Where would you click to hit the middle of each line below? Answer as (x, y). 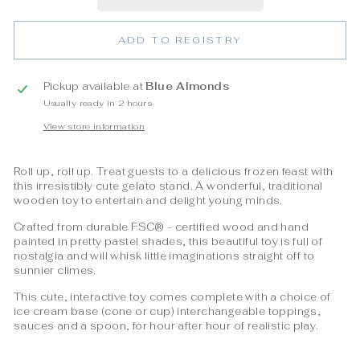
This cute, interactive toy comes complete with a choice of (172, 297)
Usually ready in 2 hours (97, 103)
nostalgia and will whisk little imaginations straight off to (164, 256)
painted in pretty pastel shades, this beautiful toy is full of (168, 241)
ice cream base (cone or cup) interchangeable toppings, (168, 311)
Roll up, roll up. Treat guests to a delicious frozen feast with (174, 171)
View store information (94, 126)
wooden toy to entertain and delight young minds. (148, 200)
